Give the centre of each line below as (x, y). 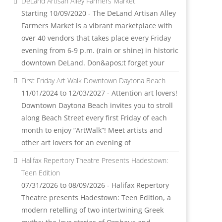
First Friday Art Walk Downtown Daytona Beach (93, 81)
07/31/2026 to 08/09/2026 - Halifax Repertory (95, 185)
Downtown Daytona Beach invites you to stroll (97, 105)
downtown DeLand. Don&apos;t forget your (93, 63)
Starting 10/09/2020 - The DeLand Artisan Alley (98, 13)
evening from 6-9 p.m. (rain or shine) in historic (100, 50)
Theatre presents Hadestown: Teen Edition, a (96, 197)
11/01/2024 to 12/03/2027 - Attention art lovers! (99, 93)
